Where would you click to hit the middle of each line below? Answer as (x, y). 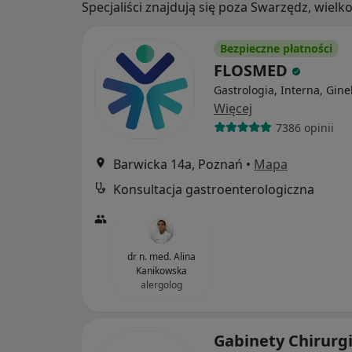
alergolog (161, 285)
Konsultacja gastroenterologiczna (214, 189)
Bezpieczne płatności (276, 48)
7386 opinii (304, 127)
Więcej (233, 108)
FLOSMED (253, 70)
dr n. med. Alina (161, 257)
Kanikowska (161, 271)
